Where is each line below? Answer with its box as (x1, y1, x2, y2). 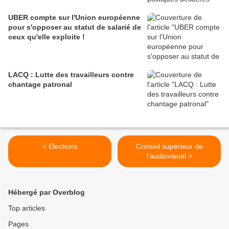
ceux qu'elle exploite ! (8, 32, 85, 41)
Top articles (8, 203, 45, 212)
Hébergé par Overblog (8, 188, 85, 196)
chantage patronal (8, 80, 72, 88)
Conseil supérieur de (135, 142, 203, 150)
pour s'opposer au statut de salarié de (8, 22, 141, 31)
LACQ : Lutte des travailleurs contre (8, 70, 134, 79)
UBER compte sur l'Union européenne (8, 13, 140, 21)
